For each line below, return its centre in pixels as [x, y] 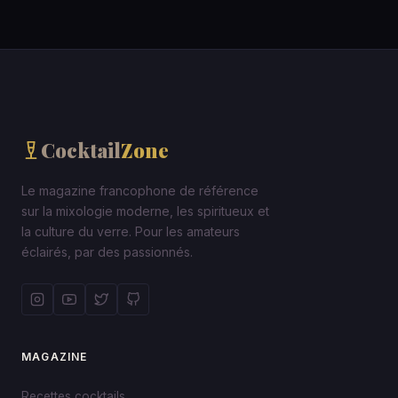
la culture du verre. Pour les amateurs [131, 232]
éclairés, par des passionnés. [107, 252]
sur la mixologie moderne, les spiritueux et [145, 211]
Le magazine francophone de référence [140, 191]
